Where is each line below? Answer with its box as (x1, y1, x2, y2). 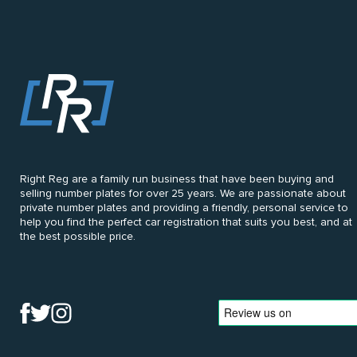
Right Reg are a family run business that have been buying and (20, 172, 334, 185)
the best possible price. (20, 229, 135, 242)
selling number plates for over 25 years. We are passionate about (20, 186, 346, 199)
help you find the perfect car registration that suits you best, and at (20, 215, 352, 228)
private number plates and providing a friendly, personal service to (20, 201, 348, 214)
